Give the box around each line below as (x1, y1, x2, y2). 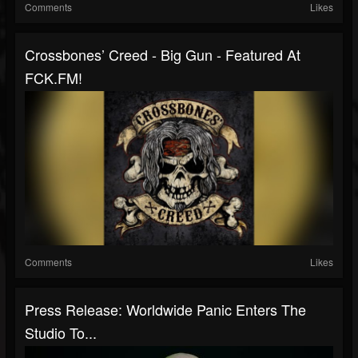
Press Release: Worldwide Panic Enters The (25, 298, 306, 320)
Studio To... (25, 321, 97, 343)
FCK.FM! (25, 66, 82, 88)
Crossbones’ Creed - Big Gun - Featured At (25, 43, 300, 65)
